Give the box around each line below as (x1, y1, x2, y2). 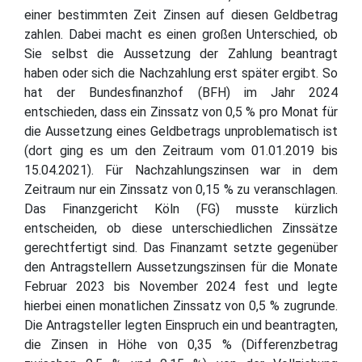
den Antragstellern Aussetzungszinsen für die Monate (24, 259, 338, 275)
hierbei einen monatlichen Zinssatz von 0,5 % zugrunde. (24, 297, 338, 314)
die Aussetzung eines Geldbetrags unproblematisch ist (24, 123, 338, 139)
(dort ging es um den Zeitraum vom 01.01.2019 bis (24, 142, 338, 158)
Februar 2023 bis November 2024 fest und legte (24, 278, 338, 294)
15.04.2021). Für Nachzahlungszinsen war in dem (24, 162, 338, 178)
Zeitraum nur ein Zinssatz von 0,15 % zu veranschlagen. (24, 181, 338, 197)
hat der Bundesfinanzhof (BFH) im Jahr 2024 (24, 84, 338, 100)
